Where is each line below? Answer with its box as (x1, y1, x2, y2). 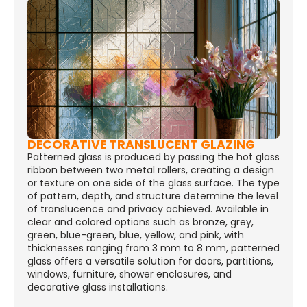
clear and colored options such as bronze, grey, (27, 215, 254, 230)
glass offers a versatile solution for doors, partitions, (27, 254, 273, 269)
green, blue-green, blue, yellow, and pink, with (27, 228, 244, 243)
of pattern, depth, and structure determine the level (27, 189, 278, 204)
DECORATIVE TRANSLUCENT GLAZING (27, 136, 255, 153)
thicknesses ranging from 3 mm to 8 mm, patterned (27, 241, 280, 256)
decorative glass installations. (27, 280, 168, 295)
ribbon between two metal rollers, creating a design (27, 163, 274, 177)
